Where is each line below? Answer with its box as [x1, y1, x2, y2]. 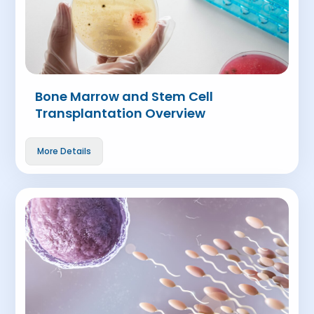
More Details [37, 145, 92, 157]
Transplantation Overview [35, 104, 206, 122]
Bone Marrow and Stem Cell [35, 88, 214, 105]
